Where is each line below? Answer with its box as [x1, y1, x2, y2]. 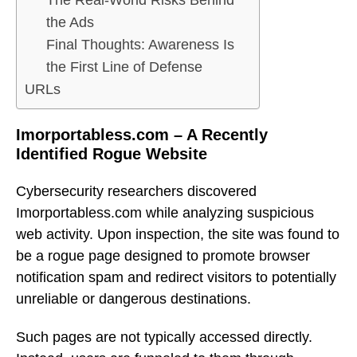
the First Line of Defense [46, 59, 202, 76]
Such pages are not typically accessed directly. [16, 329, 312, 346]
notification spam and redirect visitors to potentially [16, 269, 336, 285]
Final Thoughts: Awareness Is [46, 37, 234, 53]
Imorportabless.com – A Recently [16, 126, 268, 144]
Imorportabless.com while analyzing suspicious [16, 204, 314, 221]
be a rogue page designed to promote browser [16, 247, 310, 264]
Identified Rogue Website [16, 145, 207, 163]
